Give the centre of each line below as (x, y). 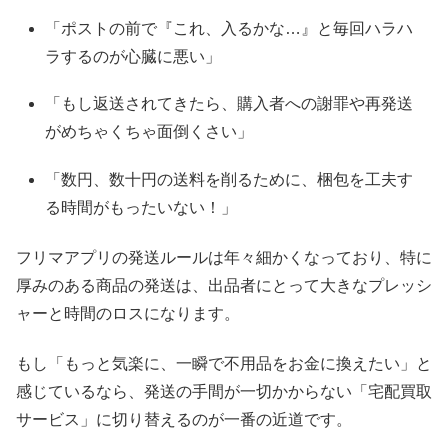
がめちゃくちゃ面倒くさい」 (149, 132)
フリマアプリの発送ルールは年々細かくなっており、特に (224, 257)
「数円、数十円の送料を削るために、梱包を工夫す (229, 179)
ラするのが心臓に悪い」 (133, 57)
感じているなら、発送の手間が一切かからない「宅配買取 (224, 392)
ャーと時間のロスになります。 (128, 313)
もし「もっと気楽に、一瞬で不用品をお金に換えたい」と (224, 364)
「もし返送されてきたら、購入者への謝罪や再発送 (229, 104)
